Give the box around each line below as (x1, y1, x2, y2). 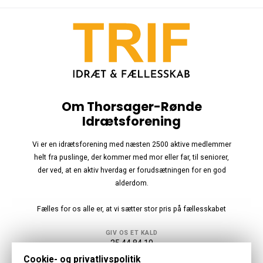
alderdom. (114, 178, 149, 187)
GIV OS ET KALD (105, 228, 158, 237)
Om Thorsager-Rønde (61, 97, 202, 115)
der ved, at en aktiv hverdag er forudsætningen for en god (37, 166, 226, 174)
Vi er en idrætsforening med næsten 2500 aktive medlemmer (32, 140, 231, 149)
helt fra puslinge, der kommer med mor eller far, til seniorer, (34, 153, 229, 161)
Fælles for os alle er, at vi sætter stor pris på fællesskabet (37, 204, 226, 213)
